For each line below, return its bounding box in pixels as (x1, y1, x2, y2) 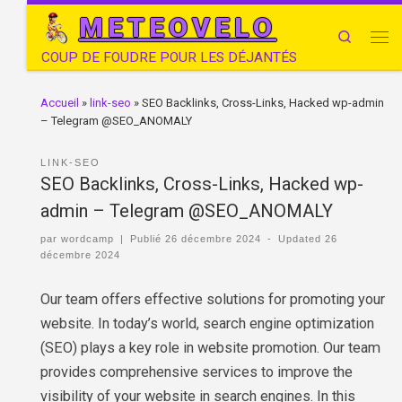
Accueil (40, 95, 79, 109)
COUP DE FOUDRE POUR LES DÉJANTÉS (40, 49, 297, 66)
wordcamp (61, 232, 114, 244)
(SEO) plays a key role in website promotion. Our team (40, 338, 380, 356)
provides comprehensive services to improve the (40, 363, 353, 380)
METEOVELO (79, 12, 276, 43)
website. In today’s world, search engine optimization (40, 314, 374, 332)
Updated (278, 232, 326, 244)
